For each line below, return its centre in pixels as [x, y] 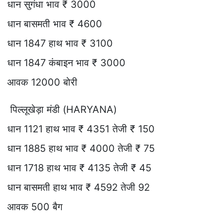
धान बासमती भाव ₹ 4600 [55, 24]
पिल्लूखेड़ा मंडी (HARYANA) [62, 109]
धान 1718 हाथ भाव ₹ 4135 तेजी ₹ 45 [79, 168]
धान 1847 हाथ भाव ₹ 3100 [60, 43]
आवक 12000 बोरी [42, 82]
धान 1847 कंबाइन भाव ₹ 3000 [66, 63]
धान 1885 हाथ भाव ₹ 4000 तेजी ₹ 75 [81, 148]
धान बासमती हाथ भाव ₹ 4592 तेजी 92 [79, 187]
